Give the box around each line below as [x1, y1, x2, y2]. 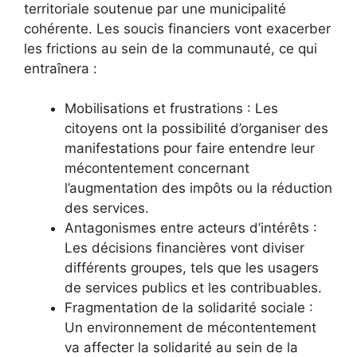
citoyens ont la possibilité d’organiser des [65, 120, 328, 137]
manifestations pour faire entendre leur [65, 140, 315, 157]
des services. [65, 200, 149, 217]
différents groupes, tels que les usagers [65, 260, 319, 277]
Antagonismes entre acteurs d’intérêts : [65, 220, 317, 237]
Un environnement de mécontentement [65, 320, 316, 336]
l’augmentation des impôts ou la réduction [65, 180, 332, 197]
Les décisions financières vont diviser [65, 240, 304, 257]
